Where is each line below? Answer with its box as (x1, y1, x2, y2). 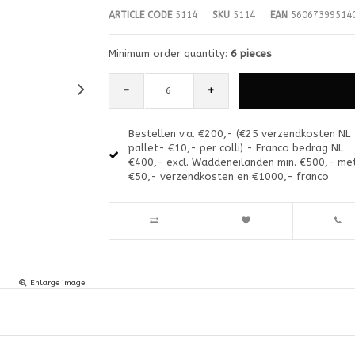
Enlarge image (30, 277, 85, 288)
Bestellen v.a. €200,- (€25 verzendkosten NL (128, 127, 350, 139)
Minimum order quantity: (108, 47, 231, 59)
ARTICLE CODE (108, 9, 172, 21)
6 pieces (230, 47, 272, 59)
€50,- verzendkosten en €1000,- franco (128, 170, 329, 182)
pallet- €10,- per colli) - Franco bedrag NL (128, 141, 343, 154)
